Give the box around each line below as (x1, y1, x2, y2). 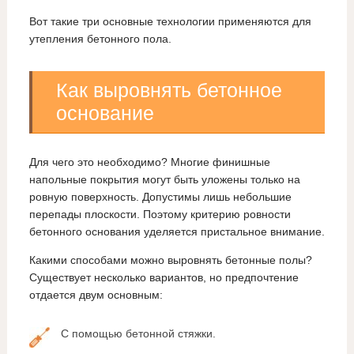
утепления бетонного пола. (28, 32, 171, 46)
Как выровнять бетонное (55, 79, 282, 102)
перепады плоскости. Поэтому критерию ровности (28, 208, 291, 221)
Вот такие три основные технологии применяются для (28, 15, 311, 28)
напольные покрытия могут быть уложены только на (28, 173, 300, 186)
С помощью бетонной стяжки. (60, 327, 216, 341)
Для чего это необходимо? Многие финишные (28, 156, 270, 169)
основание (55, 102, 154, 125)
